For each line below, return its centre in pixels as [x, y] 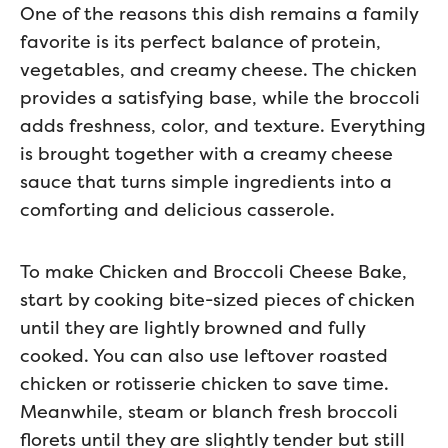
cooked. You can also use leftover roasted [204, 355]
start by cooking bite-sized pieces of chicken [217, 299]
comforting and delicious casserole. [177, 209]
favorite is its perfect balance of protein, [200, 41]
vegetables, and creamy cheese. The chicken [218, 69]
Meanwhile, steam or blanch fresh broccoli [209, 411]
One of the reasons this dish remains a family [219, 13]
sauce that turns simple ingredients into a [206, 181]
